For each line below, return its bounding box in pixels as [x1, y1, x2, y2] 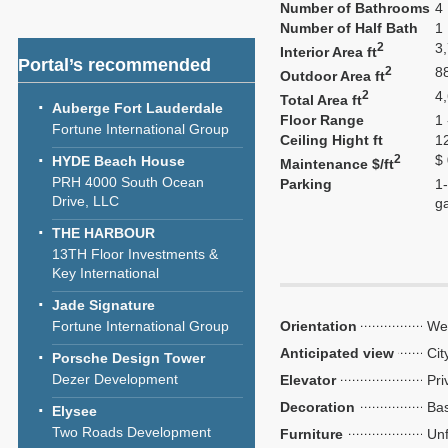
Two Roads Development [52, 424, 211, 440]
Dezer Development [52, 371, 178, 387]
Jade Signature [52, 297, 155, 313]
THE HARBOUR [52, 225, 155, 241]
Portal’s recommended [18, 55, 211, 75]
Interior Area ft [280, 43, 377, 60]
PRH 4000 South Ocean [52, 174, 204, 190]
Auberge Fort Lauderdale [52, 100, 223, 116]
